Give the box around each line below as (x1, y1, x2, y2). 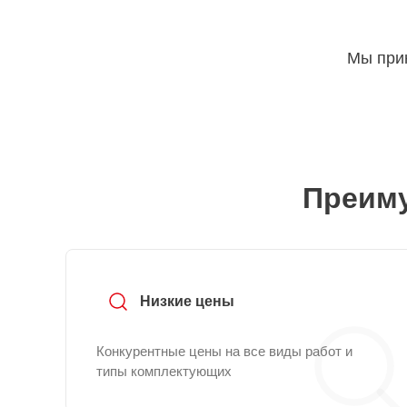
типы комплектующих (96, 363, 232, 379)
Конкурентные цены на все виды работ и (96, 343, 352, 359)
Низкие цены (140, 293, 234, 309)
